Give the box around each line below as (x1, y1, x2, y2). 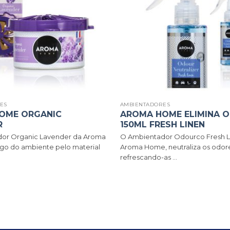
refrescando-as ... (120, 153, 177, 162)
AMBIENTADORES (120, 101, 170, 108)
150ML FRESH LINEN (120, 120, 205, 130)
